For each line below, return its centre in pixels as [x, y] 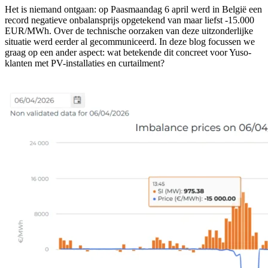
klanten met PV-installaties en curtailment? [85, 63]
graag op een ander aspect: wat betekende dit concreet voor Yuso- [128, 52]
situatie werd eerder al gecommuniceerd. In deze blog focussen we [130, 41]
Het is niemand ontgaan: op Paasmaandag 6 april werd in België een [133, 9]
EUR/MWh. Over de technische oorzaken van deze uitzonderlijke [129, 31]
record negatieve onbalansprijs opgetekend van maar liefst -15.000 [130, 20]
